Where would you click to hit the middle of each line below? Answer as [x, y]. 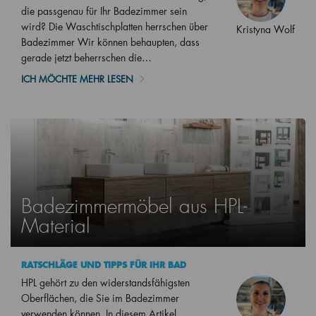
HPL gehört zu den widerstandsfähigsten [105, 282]
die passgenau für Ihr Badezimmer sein [104, 11]
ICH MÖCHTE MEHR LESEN [77, 79]
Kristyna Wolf [266, 30]
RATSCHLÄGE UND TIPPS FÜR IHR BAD [104, 265]
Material [56, 226]
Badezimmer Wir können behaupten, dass [110, 42]
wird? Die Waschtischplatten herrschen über [115, 27]
